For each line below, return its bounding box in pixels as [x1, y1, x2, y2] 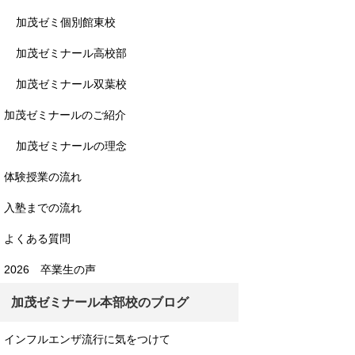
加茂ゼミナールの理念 [16, 139, 127, 152]
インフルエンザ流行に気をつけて [4, 333, 170, 345]
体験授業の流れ [4, 170, 82, 183]
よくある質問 [4, 232, 71, 245]
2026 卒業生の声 [4, 263, 96, 276]
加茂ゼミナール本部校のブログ [11, 296, 189, 309]
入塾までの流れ [4, 201, 82, 214]
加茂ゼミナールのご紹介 [4, 109, 126, 121]
